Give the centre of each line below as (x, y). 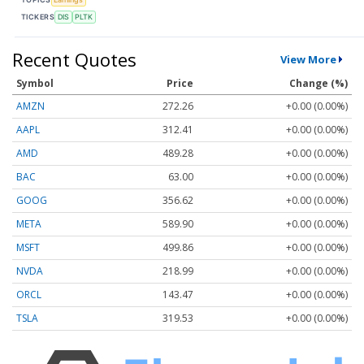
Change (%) (318, 83)
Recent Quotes (74, 59)
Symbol (35, 83)
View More (308, 59)
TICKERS (38, 17)
